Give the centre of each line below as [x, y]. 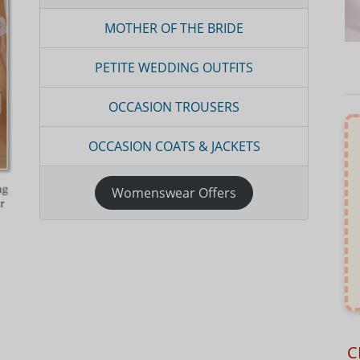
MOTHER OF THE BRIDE [174, 28]
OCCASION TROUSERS [174, 107]
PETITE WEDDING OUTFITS [174, 67]
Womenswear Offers [174, 193]
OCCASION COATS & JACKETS [174, 146]
